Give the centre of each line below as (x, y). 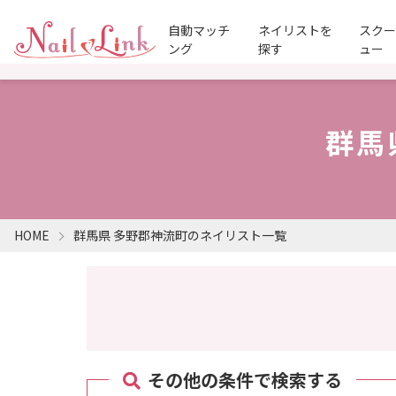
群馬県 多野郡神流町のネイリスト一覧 (179, 235)
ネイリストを (296, 30)
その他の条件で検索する (243, 380)
